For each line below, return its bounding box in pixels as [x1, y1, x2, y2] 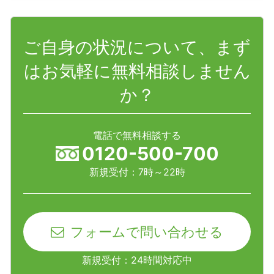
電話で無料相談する [93, 129, 181, 142]
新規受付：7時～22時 [89, 166, 185, 179]
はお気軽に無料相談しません [23, 61, 251, 82]
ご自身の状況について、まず [23, 37, 251, 58]
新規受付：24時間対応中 [82, 254, 192, 267]
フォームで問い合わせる [70, 225, 223, 239]
